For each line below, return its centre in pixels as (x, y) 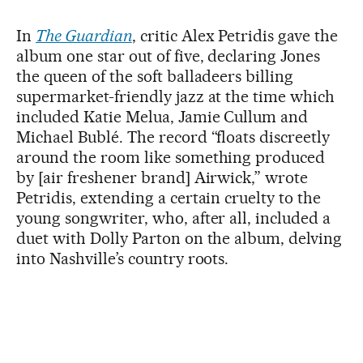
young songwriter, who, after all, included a (174, 218)
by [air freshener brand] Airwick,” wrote (162, 177)
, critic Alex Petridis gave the (235, 36)
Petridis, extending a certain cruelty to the (169, 198)
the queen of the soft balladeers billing (155, 76)
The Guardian (83, 36)
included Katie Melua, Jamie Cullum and (162, 117)
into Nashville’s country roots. (123, 258)
